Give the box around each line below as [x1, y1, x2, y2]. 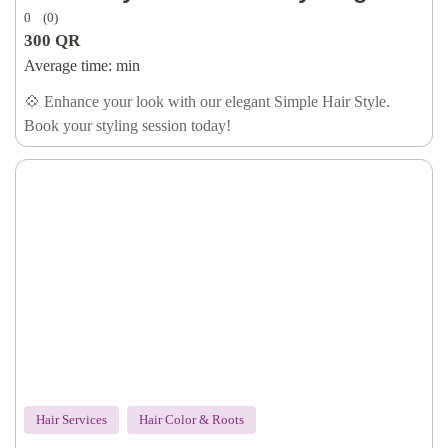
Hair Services [36, 412, 107, 427]
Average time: [24, 57, 112, 74]
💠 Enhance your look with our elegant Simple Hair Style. [24, 93, 390, 110]
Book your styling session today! [24, 117, 231, 134]
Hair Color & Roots [139, 412, 244, 427]
